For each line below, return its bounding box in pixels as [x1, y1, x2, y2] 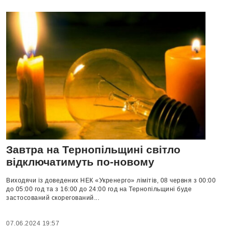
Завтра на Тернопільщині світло [6, 144, 180, 156]
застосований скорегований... [6, 194, 99, 202]
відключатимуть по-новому [6, 156, 154, 168]
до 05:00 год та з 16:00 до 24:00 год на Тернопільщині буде [6, 186, 192, 193]
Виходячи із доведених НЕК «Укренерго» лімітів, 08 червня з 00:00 [6, 177, 216, 185]
